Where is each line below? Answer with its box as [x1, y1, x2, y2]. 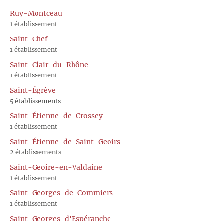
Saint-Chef [10, 34, 48, 43]
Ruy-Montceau [10, 8, 62, 18]
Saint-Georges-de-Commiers [10, 188, 113, 197]
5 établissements [10, 97, 61, 105]
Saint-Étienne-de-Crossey [10, 111, 103, 120]
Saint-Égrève [10, 85, 56, 95]
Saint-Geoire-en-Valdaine [10, 162, 102, 172]
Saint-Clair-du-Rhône [10, 60, 88, 69]
